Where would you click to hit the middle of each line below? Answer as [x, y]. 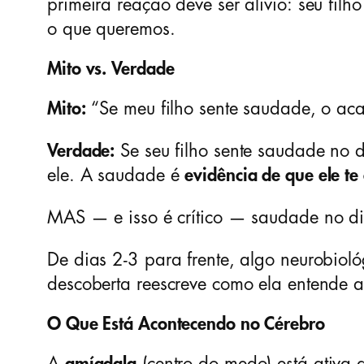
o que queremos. [111, 30]
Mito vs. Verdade [111, 69]
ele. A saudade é [116, 176]
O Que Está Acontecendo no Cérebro [186, 325]
